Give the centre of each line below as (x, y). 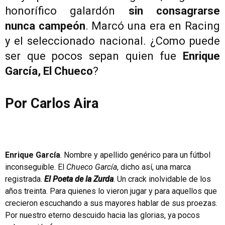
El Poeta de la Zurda (79, 179)
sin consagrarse (174, 11)
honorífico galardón (67, 11)
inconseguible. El (36, 167)
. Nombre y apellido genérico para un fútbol (135, 155)
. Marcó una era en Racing (153, 26)
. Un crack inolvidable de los (162, 179)
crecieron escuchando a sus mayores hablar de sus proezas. (111, 203)
